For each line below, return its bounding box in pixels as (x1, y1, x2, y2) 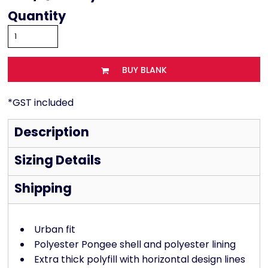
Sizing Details (14, 151, 101, 169)
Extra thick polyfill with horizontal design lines (34, 252, 245, 267)
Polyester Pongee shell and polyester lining (34, 237, 236, 252)
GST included (13, 96, 74, 110)
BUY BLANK (122, 64, 167, 77)
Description (14, 123, 89, 141)
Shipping (14, 179, 72, 197)
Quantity (8, 7, 66, 25)
